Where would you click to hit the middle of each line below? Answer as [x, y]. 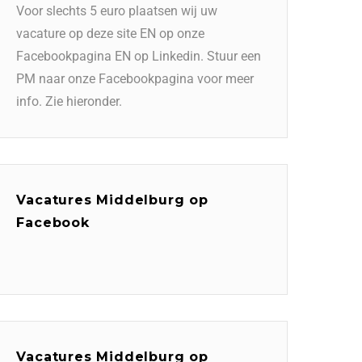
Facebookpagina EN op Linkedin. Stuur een [139, 56]
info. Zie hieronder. [69, 101]
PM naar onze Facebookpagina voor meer [135, 78]
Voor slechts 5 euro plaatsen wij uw [117, 11]
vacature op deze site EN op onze [111, 33]
